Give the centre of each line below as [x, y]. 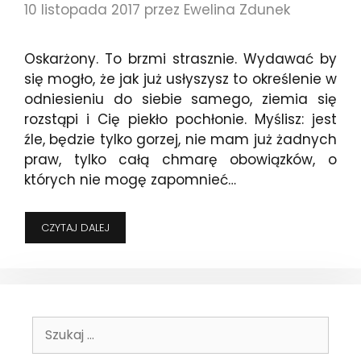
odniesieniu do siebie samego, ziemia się [180, 100]
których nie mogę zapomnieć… [130, 180]
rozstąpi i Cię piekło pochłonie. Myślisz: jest [180, 120]
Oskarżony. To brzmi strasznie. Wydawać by [180, 59]
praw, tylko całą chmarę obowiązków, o [180, 160]
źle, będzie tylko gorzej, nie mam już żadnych [180, 140]
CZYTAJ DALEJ [75, 227]
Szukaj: [52, 325]
